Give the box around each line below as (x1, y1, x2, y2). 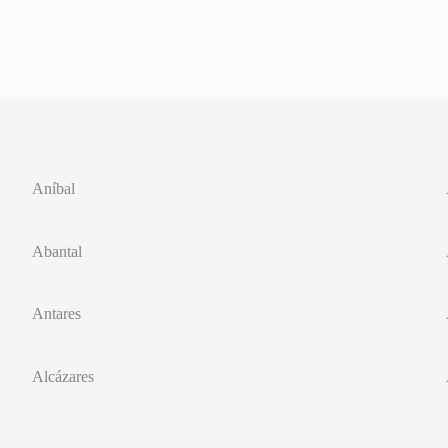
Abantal (32, 242, 83, 260)
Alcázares (32, 368, 95, 386)
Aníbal (32, 179, 76, 197)
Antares (32, 305, 82, 323)
